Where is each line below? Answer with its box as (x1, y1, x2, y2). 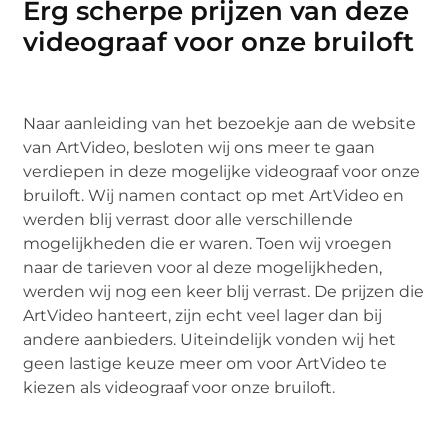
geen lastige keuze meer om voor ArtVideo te (23, 353, 388, 373)
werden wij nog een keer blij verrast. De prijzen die (23, 281, 425, 301)
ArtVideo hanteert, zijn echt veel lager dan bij (23, 305, 383, 325)
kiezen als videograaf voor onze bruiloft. (23, 377, 336, 397)
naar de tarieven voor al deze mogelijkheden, (23, 257, 383, 277)
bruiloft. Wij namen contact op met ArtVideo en (23, 185, 405, 205)
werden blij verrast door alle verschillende (23, 209, 354, 229)
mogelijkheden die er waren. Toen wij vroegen (23, 233, 393, 253)
